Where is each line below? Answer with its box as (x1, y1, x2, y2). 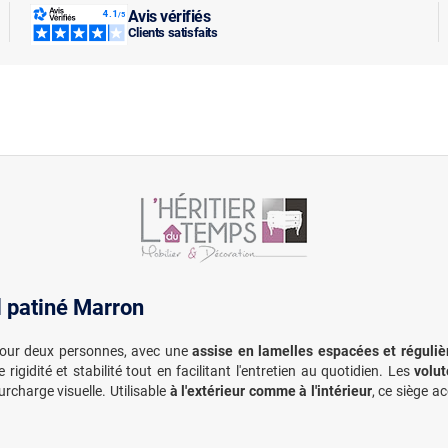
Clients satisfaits (127, 24, 218, 40)
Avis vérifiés (127, 6, 211, 26)
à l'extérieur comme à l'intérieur (169, 383, 372, 399)
